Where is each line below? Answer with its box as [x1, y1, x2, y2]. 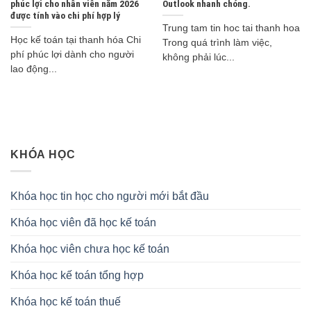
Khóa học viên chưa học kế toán [10, 243, 169, 255]
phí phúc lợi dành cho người [10, 49, 134, 60]
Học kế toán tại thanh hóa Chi [10, 34, 141, 45]
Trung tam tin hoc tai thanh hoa [162, 22, 300, 33]
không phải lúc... [162, 51, 235, 62]
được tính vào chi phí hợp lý [10, 10, 120, 22]
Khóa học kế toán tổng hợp [10, 269, 144, 282]
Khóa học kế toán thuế [10, 296, 121, 308]
